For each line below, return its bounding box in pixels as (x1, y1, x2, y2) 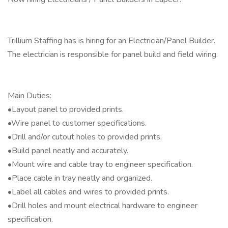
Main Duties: (8, 90, 51, 101)
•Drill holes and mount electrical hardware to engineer (8, 200, 197, 211)
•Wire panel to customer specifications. (8, 118, 147, 129)
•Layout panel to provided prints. (8, 104, 124, 115)
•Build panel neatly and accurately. (8, 145, 128, 156)
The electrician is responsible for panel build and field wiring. (8, 49, 218, 60)
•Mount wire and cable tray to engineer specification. (8, 159, 193, 170)
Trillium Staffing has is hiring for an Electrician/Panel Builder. (8, 35, 215, 46)
